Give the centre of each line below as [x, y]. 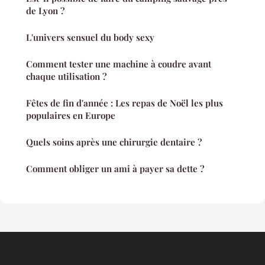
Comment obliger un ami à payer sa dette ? [115, 168]
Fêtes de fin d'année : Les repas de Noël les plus [125, 103]
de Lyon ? [45, 10]
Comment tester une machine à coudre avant [119, 64]
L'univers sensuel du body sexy [90, 37]
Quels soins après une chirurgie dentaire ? [114, 142]
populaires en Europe [71, 115]
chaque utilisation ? [66, 76]
